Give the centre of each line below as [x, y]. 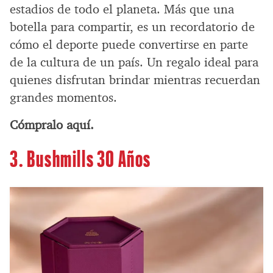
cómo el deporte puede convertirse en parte [129, 44]
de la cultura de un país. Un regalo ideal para [134, 62]
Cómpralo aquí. [52, 125]
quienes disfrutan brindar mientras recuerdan [135, 80]
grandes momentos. [63, 97]
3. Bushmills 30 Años [80, 157]
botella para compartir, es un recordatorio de [132, 27]
